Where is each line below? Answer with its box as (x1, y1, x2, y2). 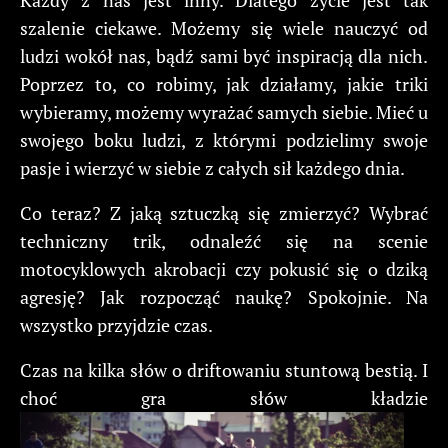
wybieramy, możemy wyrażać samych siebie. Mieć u (20, 100, 428, 125)
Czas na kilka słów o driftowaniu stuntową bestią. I (20, 358, 428, 383)
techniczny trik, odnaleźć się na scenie (20, 229, 428, 254)
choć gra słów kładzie (20, 386, 428, 411)
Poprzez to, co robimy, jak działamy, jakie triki (20, 72, 428, 97)
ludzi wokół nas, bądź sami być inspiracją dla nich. (20, 44, 428, 69)
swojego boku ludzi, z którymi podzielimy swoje (20, 128, 428, 153)
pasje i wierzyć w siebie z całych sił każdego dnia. (20, 156, 405, 181)
